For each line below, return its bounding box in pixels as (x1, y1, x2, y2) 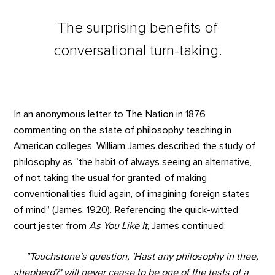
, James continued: (147, 220, 227, 231)
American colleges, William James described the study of (14, 141, 256, 151)
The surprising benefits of (58, 20, 217, 36)
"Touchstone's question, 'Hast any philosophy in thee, (14, 252, 259, 262)
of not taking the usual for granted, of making (14, 172, 207, 183)
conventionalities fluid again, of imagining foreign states (14, 188, 250, 199)
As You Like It (89, 220, 148, 231)
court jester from (14, 220, 90, 231)
